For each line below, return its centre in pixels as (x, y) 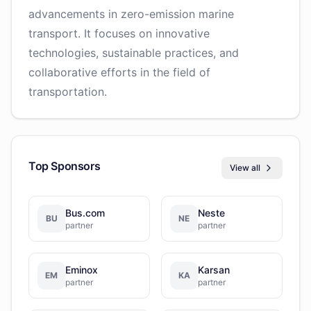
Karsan (214, 270)
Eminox (82, 270)
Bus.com (85, 213)
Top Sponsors (65, 166)
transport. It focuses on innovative (119, 33)
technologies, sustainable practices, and (134, 53)
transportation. (68, 92)
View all (245, 168)
